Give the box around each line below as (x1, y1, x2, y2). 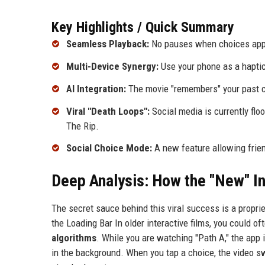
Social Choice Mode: (66, 142, 152, 154)
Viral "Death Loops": (66, 105, 150, 117)
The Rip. (66, 119, 99, 132)
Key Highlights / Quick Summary (51, 19, 234, 36)
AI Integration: (66, 82, 126, 95)
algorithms (51, 232, 96, 244)
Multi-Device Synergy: (66, 60, 159, 73)
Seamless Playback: (66, 38, 149, 50)
